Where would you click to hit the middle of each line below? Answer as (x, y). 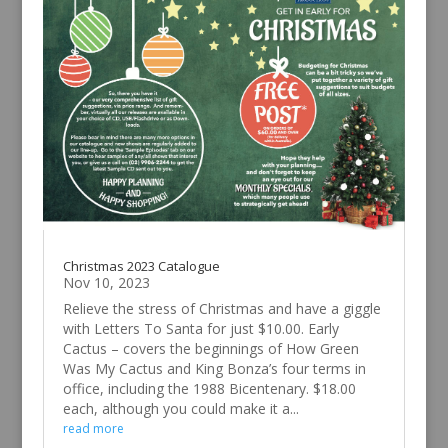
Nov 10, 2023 (106, 282)
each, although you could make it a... (180, 408)
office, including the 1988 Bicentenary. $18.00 (209, 388)
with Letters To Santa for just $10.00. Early (200, 328)
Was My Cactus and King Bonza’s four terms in (214, 368)
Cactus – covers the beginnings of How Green (210, 348)
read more (93, 428)
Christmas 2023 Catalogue (141, 265)
